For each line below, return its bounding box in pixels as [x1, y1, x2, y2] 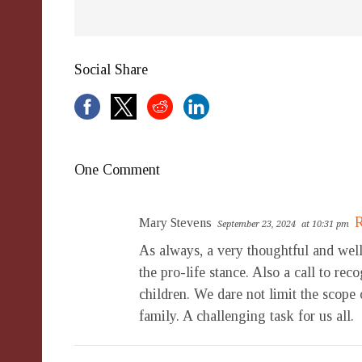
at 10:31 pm [301, 219, 349, 229]
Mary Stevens [139, 216, 212, 229]
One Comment [74, 162, 160, 178]
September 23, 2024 [217, 219, 296, 229]
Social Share [74, 61, 148, 78]
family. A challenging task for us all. [139, 308, 354, 324]
